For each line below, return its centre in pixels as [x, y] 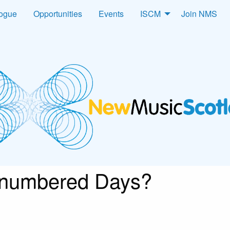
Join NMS [199, 14]
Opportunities [58, 14]
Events [111, 14]
